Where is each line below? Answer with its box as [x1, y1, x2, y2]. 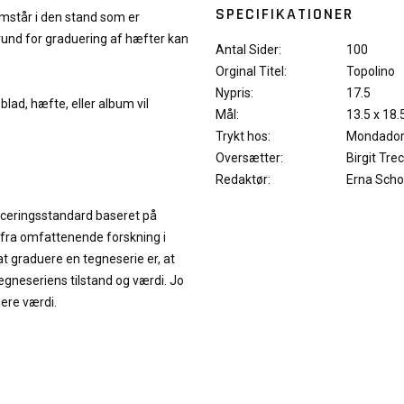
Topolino [346, 64, 395, 78]
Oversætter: [216, 151, 283, 165]
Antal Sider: [216, 42, 281, 57]
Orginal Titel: [216, 64, 287, 78]
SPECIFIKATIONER [216, 4, 353, 24]
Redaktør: [216, 172, 271, 187]
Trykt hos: [216, 129, 271, 143]
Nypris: [216, 86, 253, 100]
